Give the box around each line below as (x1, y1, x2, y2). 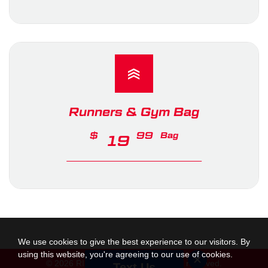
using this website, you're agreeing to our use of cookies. (18, 249, 233, 259)
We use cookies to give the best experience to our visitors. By (18, 237, 250, 246)
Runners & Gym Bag (69, 104, 199, 119)
